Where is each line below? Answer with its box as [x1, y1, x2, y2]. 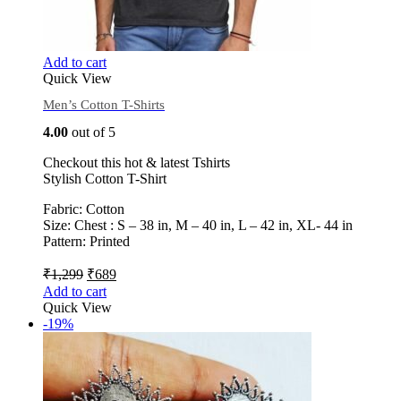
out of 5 [68, 124, 115, 140]
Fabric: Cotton [43, 200, 124, 217]
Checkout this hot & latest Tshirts [43, 154, 230, 170]
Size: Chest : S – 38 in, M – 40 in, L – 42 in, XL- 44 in [43, 217, 353, 233]
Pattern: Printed [43, 233, 130, 249]
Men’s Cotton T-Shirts [43, 98, 165, 113]
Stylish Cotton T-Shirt [43, 170, 166, 186]
